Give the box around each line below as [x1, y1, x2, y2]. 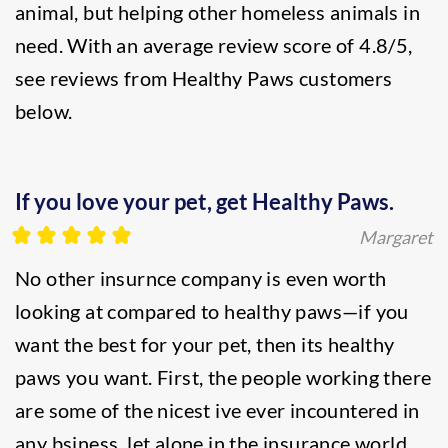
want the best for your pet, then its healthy [15, 332, 395, 356]
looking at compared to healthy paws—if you [15, 299, 409, 323]
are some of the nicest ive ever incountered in [15, 398, 420, 422]
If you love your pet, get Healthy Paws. [15, 188, 394, 215]
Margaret [359, 226, 433, 248]
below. [15, 99, 73, 123]
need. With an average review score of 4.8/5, [15, 33, 413, 57]
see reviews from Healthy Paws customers [15, 66, 393, 90]
